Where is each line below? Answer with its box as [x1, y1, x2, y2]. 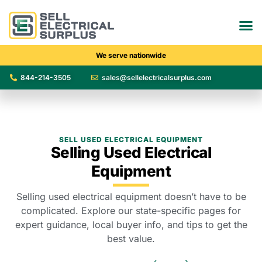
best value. [107, 233, 155, 245]
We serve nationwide [96, 51, 166, 60]
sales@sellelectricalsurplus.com [102, 73, 212, 82]
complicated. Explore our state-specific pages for [21, 205, 241, 217]
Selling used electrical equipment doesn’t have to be [16, 191, 246, 203]
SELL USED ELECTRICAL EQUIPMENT [59, 135, 203, 144]
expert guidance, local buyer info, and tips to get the [15, 219, 247, 231]
